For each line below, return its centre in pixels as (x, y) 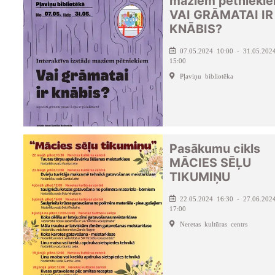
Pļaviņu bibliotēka (206, 75)
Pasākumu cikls (215, 148)
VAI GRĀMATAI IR (221, 14)
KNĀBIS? (196, 29)
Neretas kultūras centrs (213, 223)
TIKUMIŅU (199, 176)
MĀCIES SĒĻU (210, 162)
